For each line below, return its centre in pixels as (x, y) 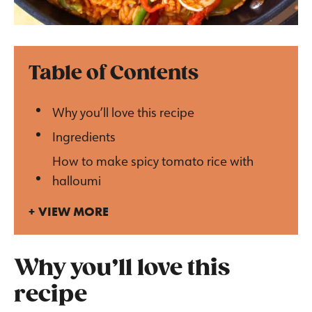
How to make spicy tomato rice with (153, 161)
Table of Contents (114, 73)
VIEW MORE (73, 212)
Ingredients (84, 136)
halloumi (76, 180)
